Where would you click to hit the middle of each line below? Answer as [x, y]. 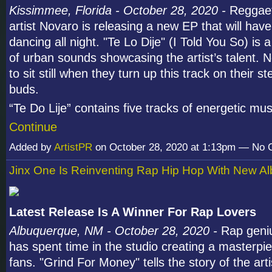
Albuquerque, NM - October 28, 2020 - [115, 230]
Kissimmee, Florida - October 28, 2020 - [117, 10]
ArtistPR [73, 147]
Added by [32, 147]
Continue [33, 127]
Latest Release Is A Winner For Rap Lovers [133, 212]
